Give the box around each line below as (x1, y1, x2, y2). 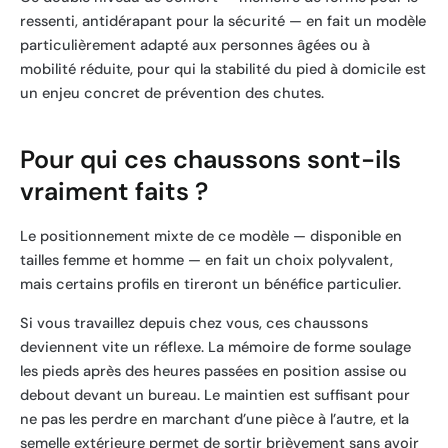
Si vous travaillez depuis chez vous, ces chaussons (20, 313, 368, 333)
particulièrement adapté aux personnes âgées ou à (20, 36, 370, 55)
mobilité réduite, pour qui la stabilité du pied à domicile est (20, 60, 426, 79)
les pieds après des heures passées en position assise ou (20, 361, 407, 381)
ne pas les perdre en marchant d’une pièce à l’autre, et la (20, 409, 409, 429)
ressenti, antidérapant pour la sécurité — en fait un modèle (20, 12, 426, 31)
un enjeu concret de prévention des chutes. (20, 84, 324, 103)
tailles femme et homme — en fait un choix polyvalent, (20, 251, 393, 270)
